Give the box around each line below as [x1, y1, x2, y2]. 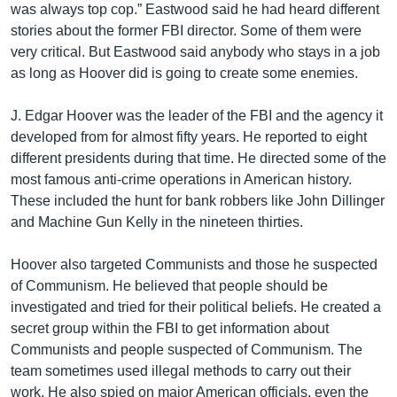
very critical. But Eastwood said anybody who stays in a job [11, 44, 380, 59]
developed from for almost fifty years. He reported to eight [11, 129, 367, 144]
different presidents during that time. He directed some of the [11, 151, 386, 166]
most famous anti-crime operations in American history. [11, 172, 352, 187]
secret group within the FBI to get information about [11, 321, 329, 336]
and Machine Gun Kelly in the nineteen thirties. [11, 214, 303, 230]
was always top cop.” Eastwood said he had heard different [11, 2, 379, 17]
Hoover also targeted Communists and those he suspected [11, 257, 378, 272]
